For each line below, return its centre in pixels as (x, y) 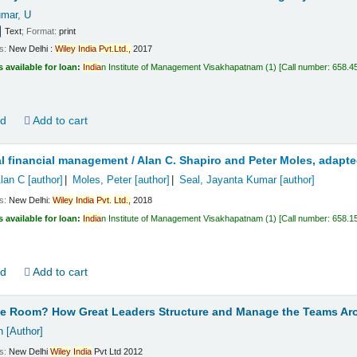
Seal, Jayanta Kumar (228, 180)
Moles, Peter (102, 180)
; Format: (41, 31)
